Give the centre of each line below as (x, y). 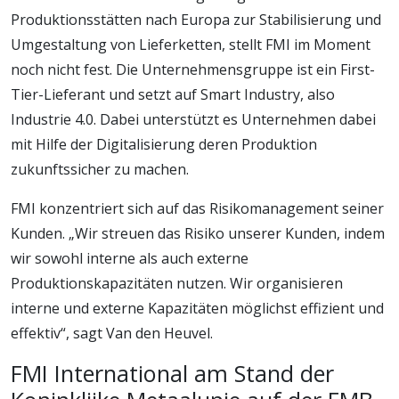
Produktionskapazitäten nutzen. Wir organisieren (177, 283)
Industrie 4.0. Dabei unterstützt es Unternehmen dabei (193, 119)
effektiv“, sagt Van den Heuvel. (112, 333)
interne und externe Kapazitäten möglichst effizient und (197, 308)
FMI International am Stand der (172, 373)
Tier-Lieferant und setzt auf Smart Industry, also (173, 94)
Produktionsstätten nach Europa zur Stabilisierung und (196, 19)
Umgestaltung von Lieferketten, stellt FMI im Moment (191, 44)
